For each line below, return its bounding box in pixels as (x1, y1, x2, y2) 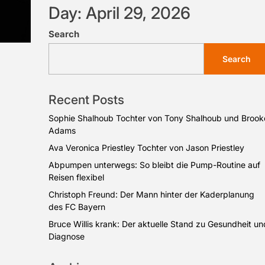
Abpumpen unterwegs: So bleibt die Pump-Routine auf (49, 160, 260, 170)
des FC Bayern (49, 202, 105, 212)
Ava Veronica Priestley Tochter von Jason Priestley (49, 143, 244, 153)
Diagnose (49, 231, 85, 241)
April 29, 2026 (86, 3, 190, 23)
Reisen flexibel (49, 172, 104, 182)
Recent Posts (49, 92, 124, 107)
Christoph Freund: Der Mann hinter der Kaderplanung (49, 189, 254, 199)
